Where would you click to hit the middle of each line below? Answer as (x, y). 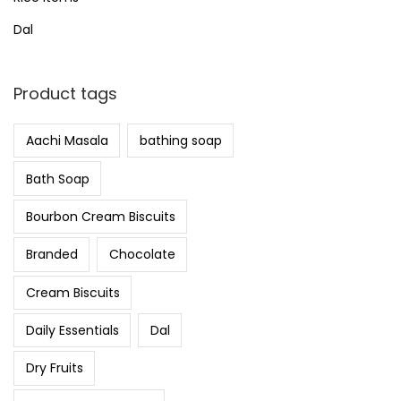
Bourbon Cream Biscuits (100, 216)
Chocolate (142, 255)
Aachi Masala (67, 141)
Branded (51, 255)
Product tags (65, 94)
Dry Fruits (54, 368)
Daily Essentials (72, 331)
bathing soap (180, 141)
